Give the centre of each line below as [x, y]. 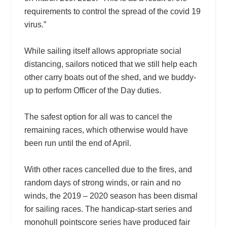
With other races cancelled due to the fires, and [108, 169]
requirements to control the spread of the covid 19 [112, 11]
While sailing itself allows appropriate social [103, 51]
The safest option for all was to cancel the [98, 117]
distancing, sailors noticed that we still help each [110, 64]
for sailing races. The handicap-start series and [108, 209]
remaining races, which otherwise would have [106, 130]
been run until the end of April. [78, 143]
